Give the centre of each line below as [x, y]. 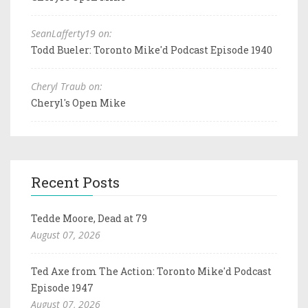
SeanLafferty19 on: [71, 33]
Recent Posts [75, 182]
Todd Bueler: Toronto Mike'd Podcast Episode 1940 [152, 49]
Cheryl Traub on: [67, 86]
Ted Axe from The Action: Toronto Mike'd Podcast [151, 271]
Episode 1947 [62, 287]
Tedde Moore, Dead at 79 [89, 218]
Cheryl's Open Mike [78, 102]
